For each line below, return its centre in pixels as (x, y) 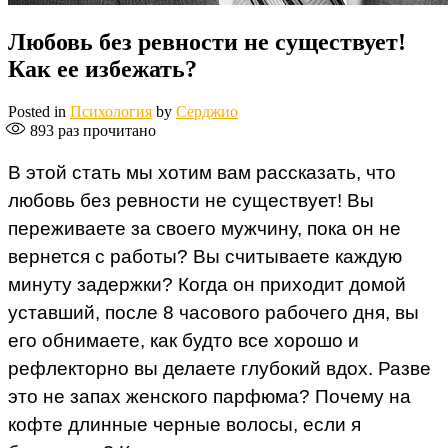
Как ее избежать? (102, 69)
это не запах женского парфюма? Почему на (209, 397)
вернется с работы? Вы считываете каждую (205, 257)
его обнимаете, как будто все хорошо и (183, 341)
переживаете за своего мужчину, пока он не (204, 229)
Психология (111, 112)
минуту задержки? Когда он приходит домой (207, 285)
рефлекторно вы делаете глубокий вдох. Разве (219, 369)
